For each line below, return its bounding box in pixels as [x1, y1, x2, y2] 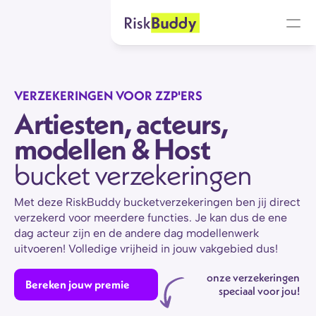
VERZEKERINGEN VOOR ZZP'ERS [14, 87, 202, 104]
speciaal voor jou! [219, 284, 302, 298]
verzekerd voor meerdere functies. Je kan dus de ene [14, 211, 287, 224]
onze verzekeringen [207, 270, 300, 284]
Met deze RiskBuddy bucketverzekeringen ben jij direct [14, 195, 300, 209]
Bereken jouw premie [25, 276, 130, 291]
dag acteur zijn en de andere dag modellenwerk [14, 226, 259, 240]
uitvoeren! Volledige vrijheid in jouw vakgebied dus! [14, 242, 281, 255]
